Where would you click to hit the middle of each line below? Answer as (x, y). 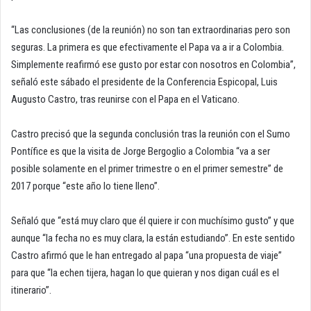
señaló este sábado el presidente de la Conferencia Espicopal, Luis (144, 82)
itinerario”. (31, 291)
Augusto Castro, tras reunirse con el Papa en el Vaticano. (125, 100)
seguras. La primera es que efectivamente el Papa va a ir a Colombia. (148, 48)
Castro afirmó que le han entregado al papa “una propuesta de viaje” (146, 256)
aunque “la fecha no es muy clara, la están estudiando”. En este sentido (153, 238)
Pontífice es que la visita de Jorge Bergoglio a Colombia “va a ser (141, 152)
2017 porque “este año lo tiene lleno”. (85, 186)
